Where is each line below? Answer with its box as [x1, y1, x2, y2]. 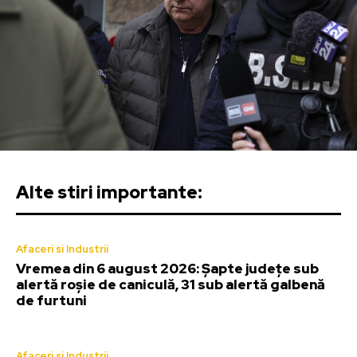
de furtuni [16, 292, 87, 310]
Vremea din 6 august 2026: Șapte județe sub [16, 260, 319, 278]
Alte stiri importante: [16, 181, 202, 205]
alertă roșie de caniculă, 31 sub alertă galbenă [16, 276, 325, 294]
